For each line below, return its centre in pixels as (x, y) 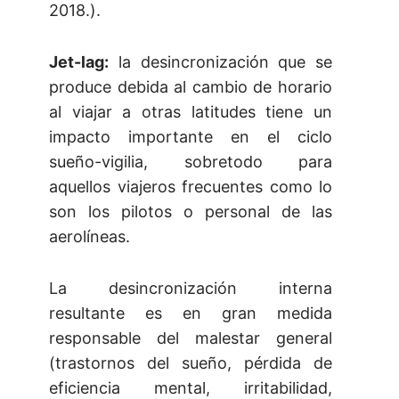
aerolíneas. (90, 237)
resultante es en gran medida (191, 313)
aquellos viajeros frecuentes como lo (191, 187)
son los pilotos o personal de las (191, 212)
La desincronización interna (191, 289)
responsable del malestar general (191, 338)
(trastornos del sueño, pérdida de (191, 363)
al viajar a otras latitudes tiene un (191, 112)
